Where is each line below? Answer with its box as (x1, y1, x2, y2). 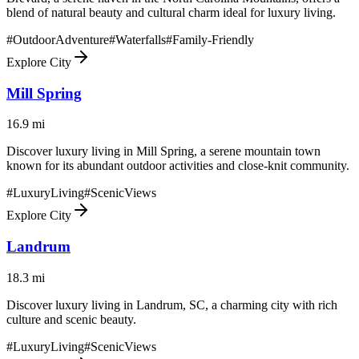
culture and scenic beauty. (6, 312, 136, 326)
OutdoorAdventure (13, 32, 109, 46)
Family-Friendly (172, 32, 254, 46)
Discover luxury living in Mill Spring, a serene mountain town (6, 144, 321, 159)
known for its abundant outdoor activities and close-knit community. (6, 159, 349, 173)
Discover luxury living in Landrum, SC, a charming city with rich (6, 297, 337, 312)
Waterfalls (115, 32, 166, 46)
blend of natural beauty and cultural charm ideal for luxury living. (6, 5, 336, 19)
